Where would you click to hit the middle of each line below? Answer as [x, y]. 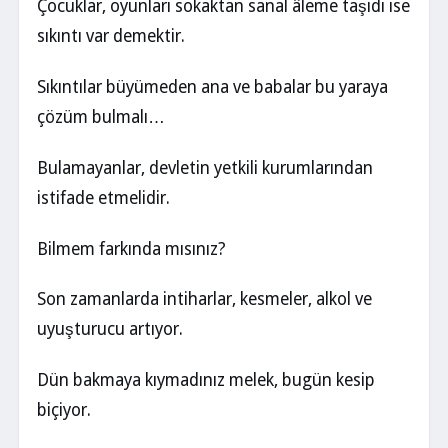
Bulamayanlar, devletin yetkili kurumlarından [205, 167]
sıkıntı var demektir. [111, 36]
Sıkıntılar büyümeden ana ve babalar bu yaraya [212, 87]
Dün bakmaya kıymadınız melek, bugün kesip [206, 380]
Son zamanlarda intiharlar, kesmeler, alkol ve [204, 299]
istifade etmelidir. [103, 197]
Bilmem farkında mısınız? [131, 248]
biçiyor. [64, 410]
